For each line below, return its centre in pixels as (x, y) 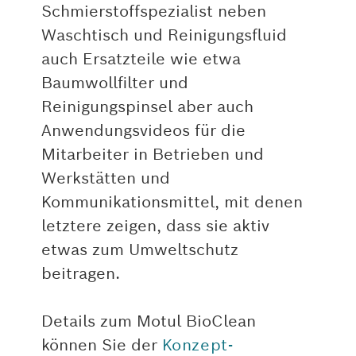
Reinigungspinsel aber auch (147, 107)
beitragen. (80, 274)
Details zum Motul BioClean (148, 321)
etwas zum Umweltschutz (139, 250)
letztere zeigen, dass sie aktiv (155, 226)
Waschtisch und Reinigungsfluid (164, 35)
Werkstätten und (105, 178)
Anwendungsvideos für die (143, 131)
